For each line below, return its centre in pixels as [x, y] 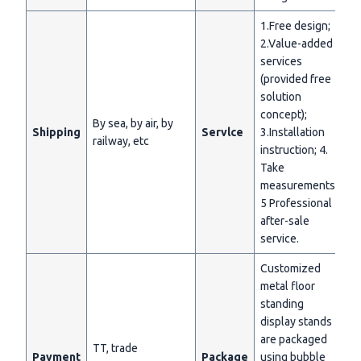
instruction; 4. [294, 150]
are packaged [294, 340]
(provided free [296, 79]
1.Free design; [295, 26]
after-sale [285, 221]
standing [282, 304]
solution [281, 97]
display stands [296, 322]
